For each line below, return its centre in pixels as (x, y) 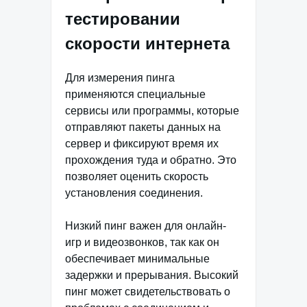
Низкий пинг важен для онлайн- (146, 225)
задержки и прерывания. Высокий (152, 275)
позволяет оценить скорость (137, 176)
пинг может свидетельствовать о (148, 291)
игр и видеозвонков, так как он (142, 242)
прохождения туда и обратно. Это (151, 160)
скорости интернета (147, 43)
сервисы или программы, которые (152, 110)
